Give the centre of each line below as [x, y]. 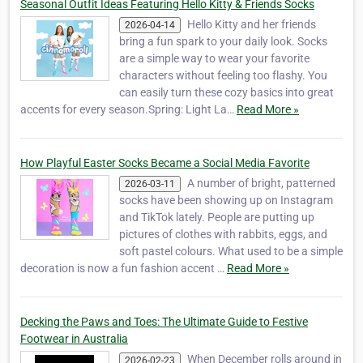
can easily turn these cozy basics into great [226, 93]
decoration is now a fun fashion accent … [124, 269]
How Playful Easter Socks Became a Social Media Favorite [165, 163]
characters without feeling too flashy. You [223, 76]
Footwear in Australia [74, 339]
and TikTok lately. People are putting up [217, 218]
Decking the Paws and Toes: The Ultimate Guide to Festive [164, 322]
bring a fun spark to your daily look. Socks [223, 42]
